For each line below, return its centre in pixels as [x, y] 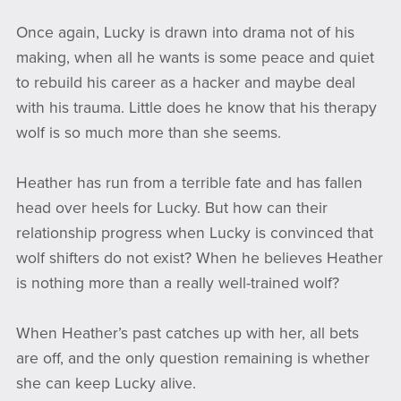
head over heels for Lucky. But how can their [171, 209]
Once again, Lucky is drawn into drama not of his [185, 33]
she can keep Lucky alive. [106, 384]
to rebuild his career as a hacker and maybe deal [185, 83]
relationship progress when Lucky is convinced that [194, 234]
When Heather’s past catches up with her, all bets [187, 334]
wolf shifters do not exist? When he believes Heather [199, 259]
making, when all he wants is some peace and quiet [195, 58]
